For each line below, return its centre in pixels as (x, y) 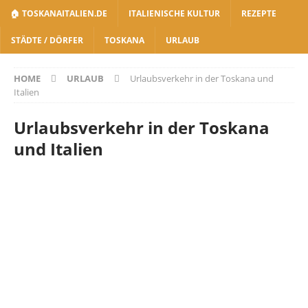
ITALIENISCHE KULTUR (174, 13)
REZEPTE (259, 13)
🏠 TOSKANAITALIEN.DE (59, 13)
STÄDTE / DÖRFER (47, 40)
